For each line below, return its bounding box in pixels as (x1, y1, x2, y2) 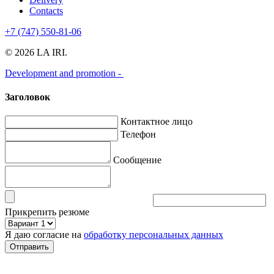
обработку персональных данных (84, 229, 223, 240)
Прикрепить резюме (5, 207, 89, 218)
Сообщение (113, 155, 161, 166)
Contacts (29, 5, 63, 16)
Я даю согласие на (5, 229, 84, 240)
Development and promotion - (5, 67, 124, 78)
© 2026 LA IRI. (5, 46, 67, 57)
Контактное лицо (120, 116, 193, 127)
